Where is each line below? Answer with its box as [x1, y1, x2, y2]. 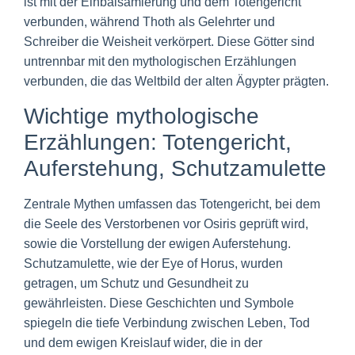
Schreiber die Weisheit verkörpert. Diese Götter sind [24, 35, 315, 49]
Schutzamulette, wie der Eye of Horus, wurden [24, 256, 283, 270]
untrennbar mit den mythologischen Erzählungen [24, 55, 296, 69]
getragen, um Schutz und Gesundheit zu [24, 276, 249, 290]
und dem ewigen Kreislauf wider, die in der [24, 335, 262, 349]
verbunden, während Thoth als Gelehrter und [24, 15, 275, 29]
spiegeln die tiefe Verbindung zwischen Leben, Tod [24, 315, 310, 330]
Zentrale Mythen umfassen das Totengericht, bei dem [24, 197, 320, 211]
